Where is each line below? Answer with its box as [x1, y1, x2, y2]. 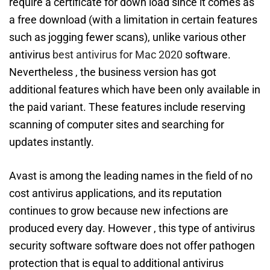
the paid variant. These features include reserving [9, 101, 245, 113]
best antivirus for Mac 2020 [52, 48, 183, 61]
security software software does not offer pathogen [9, 239, 255, 252]
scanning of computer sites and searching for [9, 118, 224, 131]
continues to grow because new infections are [9, 204, 228, 217]
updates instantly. [9, 136, 94, 148]
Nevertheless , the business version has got [9, 66, 216, 78]
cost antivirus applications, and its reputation [9, 187, 222, 199]
